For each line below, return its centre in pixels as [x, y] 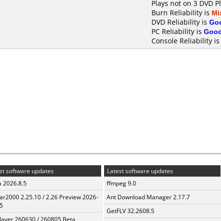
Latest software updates [139, 171]
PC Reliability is [178, 31]
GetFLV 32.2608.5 [130, 211]
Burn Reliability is [182, 13]
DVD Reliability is [180, 22]
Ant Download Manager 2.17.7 [148, 197]
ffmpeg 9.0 [121, 183]
